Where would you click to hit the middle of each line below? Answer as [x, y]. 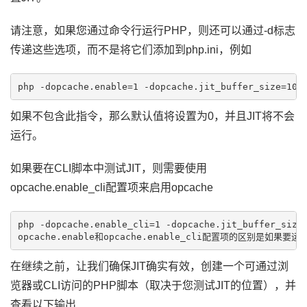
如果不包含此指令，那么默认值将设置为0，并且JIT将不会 [152, 116]
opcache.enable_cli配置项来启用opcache [112, 187]
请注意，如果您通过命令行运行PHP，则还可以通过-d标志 [153, 30]
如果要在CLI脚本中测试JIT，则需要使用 [109, 168]
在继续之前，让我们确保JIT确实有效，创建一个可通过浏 [149, 266]
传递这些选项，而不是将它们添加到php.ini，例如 [131, 50]
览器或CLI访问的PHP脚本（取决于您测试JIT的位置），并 [153, 285]
